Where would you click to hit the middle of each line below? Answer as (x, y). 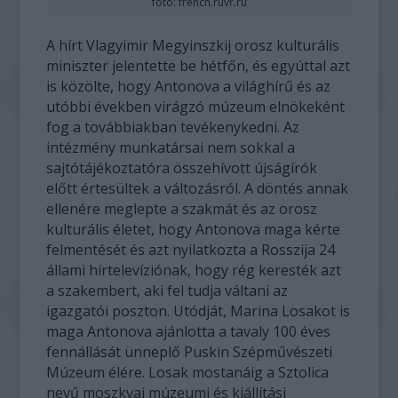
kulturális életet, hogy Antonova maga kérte (194, 229)
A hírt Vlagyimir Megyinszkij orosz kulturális (193, 45)
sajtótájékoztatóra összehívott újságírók (182, 167)
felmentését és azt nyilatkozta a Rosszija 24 (191, 249)
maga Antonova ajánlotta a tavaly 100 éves (189, 331)
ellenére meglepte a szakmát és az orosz (182, 208)
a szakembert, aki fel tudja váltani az (167, 290)
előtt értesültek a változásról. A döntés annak (198, 188)
